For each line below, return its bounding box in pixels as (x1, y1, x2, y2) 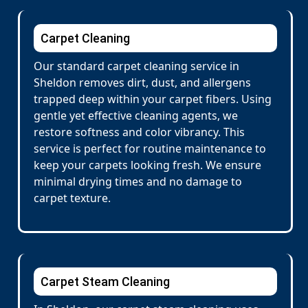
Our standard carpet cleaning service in (34, 58, 239, 74)
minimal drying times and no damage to (34, 174, 242, 189)
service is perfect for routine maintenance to (34, 141, 266, 156)
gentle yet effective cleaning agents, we (34, 108, 238, 123)
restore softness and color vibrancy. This (34, 124, 245, 140)
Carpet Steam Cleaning (41, 274, 170, 289)
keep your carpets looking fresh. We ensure (34, 157, 261, 173)
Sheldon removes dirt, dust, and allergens (34, 75, 251, 90)
